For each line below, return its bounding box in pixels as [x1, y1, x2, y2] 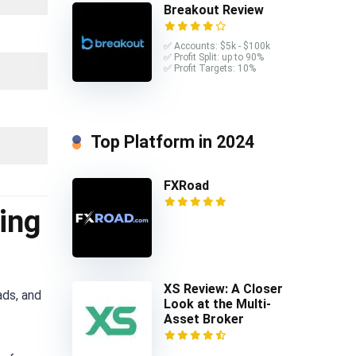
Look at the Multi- [164, 296, 271, 312]
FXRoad [164, 178, 209, 194]
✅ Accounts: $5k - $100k [164, 40, 270, 52]
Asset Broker [164, 311, 244, 327]
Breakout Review [164, 2, 264, 17]
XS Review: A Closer [164, 281, 283, 297]
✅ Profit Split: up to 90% [164, 51, 264, 63]
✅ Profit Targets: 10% [164, 62, 256, 74]
